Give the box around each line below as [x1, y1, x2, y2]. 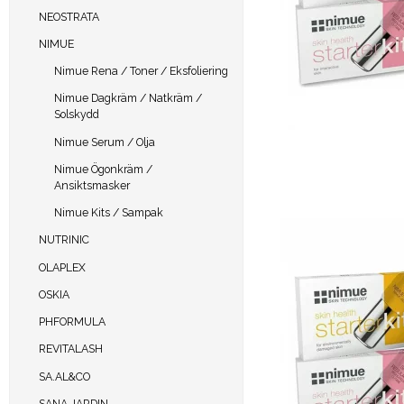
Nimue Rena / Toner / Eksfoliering [54, 64, 228, 78]
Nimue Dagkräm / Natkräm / [54, 91, 202, 106]
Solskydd [54, 107, 99, 122]
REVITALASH [38, 342, 103, 356]
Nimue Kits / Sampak [54, 206, 163, 220]
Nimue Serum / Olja [54, 134, 155, 149]
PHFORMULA [38, 315, 106, 329]
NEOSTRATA [38, 9, 99, 23]
